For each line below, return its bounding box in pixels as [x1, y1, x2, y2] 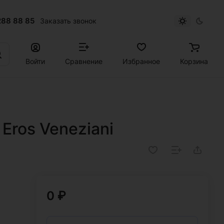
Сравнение [65, 56, 102, 65]
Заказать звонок [39, 16, 96, 25]
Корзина [180, 56, 208, 65]
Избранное [122, 56, 160, 65]
